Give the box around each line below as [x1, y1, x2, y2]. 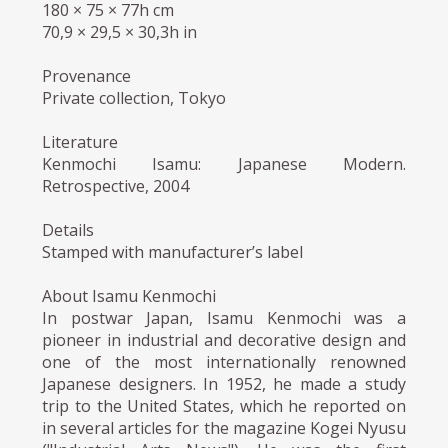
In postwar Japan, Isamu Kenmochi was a [42, 306, 406, 329]
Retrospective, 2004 [42, 174, 190, 197]
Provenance [42, 64, 132, 87]
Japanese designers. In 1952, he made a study [42, 372, 406, 395]
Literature [42, 130, 119, 153]
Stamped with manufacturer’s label [42, 240, 304, 263]
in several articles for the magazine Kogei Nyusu [42, 416, 406, 439]
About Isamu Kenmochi [42, 284, 217, 307]
